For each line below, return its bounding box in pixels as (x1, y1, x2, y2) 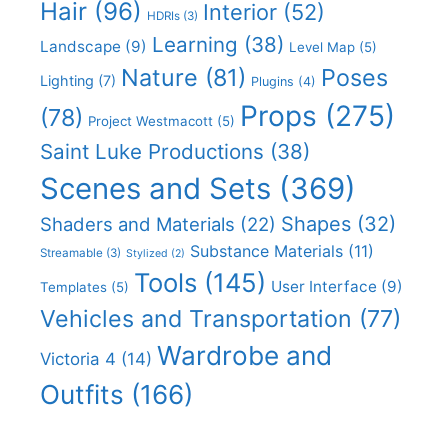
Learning (152, 31, 238, 57)
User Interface (271, 276, 377, 296)
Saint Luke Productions (40, 138, 264, 164)
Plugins (251, 73, 294, 89)
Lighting (40, 71, 94, 89)
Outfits (40, 378, 124, 410)
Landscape (40, 36, 121, 56)
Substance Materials (190, 240, 343, 261)
